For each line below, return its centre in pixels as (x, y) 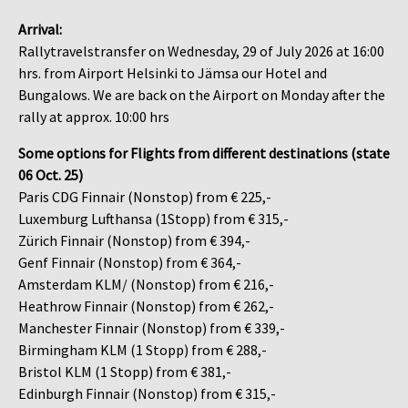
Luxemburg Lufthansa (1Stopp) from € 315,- (153, 218)
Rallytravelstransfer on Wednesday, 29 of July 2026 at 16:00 (201, 51)
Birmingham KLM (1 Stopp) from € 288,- (143, 349)
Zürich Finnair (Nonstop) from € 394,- (134, 240)
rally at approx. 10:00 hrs (94, 116)
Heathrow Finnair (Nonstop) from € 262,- (146, 306)
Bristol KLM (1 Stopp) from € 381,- (125, 371)
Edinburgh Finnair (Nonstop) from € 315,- (147, 393)
